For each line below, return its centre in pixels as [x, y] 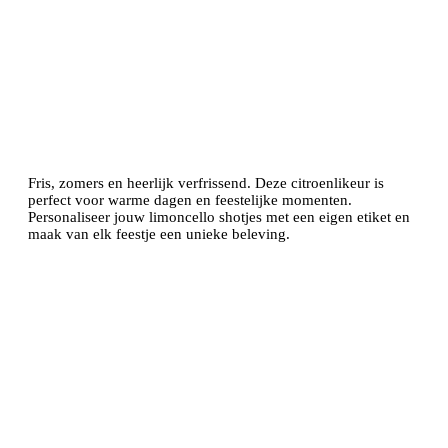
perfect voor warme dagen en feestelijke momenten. [190, 199]
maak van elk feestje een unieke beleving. [159, 233]
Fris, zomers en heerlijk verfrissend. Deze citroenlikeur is [206, 182]
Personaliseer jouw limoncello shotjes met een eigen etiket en [219, 216]
